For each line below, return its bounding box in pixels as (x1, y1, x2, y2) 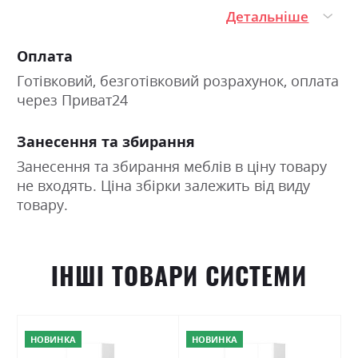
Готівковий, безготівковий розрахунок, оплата (17, 70, 339, 90)
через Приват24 (17, 89, 128, 109)
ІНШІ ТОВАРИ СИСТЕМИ (51, 258, 307, 292)
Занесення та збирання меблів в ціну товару (17, 156, 327, 176)
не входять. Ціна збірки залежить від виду (17, 175, 310, 195)
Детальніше (226, 6, 309, 26)
